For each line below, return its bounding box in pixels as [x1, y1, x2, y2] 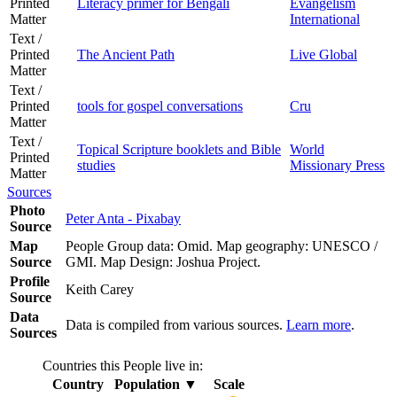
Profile [10, 273, 50, 289]
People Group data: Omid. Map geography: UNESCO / [66, 237, 378, 253]
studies [77, 157, 115, 173]
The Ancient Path [77, 46, 175, 62]
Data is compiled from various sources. [66, 316, 286, 332]
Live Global [290, 46, 357, 62]
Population [114, 376, 180, 392]
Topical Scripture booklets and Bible [77, 141, 281, 157]
